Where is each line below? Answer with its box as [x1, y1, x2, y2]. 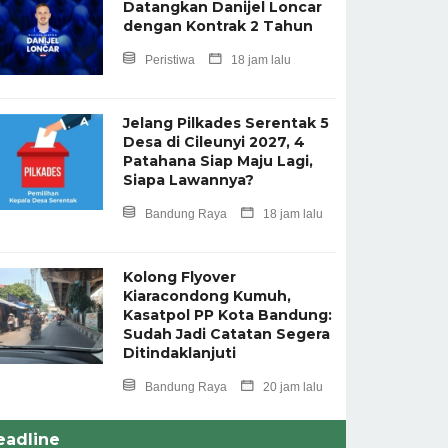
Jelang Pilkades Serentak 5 [122, 113, 329, 132]
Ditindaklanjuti [122, 343, 236, 362]
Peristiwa [144, 52, 195, 67]
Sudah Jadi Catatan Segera [122, 324, 330, 343]
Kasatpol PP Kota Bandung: [122, 305, 332, 324]
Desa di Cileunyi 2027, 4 [122, 132, 305, 151]
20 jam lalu [262, 379, 323, 394]
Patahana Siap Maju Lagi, [122, 151, 313, 170]
